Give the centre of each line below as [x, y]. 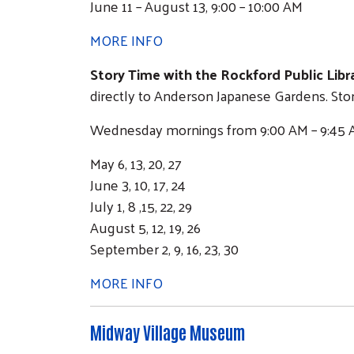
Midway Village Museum [168, 331]
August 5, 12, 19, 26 [145, 227]
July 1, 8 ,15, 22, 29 [141, 205]
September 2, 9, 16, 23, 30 [164, 248]
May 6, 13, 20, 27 [136, 163]
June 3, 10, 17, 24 [138, 184]
